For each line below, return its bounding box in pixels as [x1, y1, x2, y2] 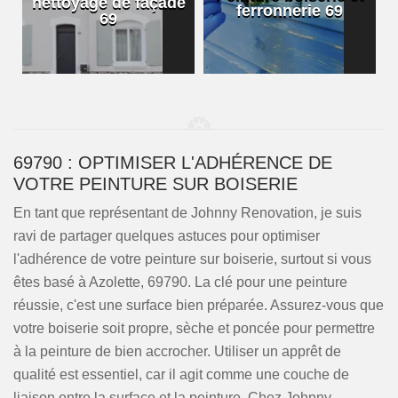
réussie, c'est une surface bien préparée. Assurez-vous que [13, 298, 384, 313]
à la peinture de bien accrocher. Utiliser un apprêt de [13, 344, 341, 359]
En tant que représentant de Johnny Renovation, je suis [13, 205, 362, 220]
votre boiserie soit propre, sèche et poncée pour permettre [13, 321, 375, 336]
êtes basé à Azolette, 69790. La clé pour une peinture [13, 275, 347, 290]
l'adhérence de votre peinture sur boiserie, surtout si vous [13, 251, 371, 267]
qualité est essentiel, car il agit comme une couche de [13, 367, 349, 382]
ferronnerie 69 [236, 2, 343, 20]
